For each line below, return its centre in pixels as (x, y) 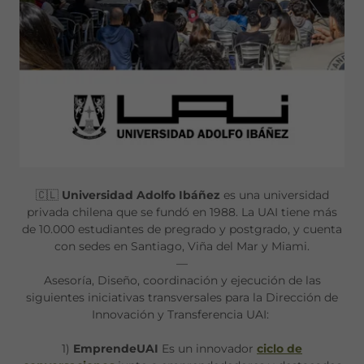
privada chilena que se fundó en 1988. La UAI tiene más (182, 212)
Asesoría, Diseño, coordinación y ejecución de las (182, 281)
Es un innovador (209, 349)
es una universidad (276, 195)
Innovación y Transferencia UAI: (182, 315)
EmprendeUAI (116, 349)
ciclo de (279, 349)
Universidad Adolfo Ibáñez (142, 195)
